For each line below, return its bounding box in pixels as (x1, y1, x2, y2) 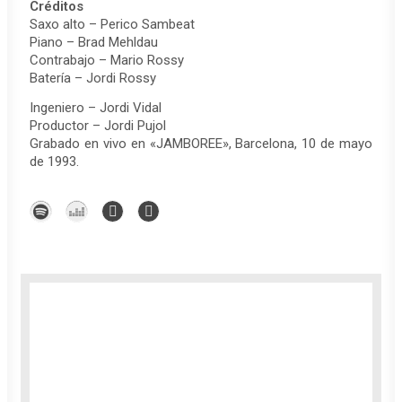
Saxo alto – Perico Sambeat (30, 15, 195, 32)
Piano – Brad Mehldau (30, 33, 158, 50)
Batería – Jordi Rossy (30, 69, 156, 86)
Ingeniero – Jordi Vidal (30, 99, 162, 116)
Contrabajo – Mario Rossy (30, 51, 184, 68)
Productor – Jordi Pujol (30, 117, 166, 134)
